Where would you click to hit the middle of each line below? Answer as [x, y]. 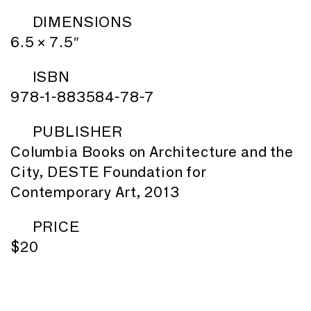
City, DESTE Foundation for [109, 171]
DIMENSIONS [82, 22]
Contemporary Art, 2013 [95, 192]
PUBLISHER [78, 131]
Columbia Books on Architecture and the [152, 151]
